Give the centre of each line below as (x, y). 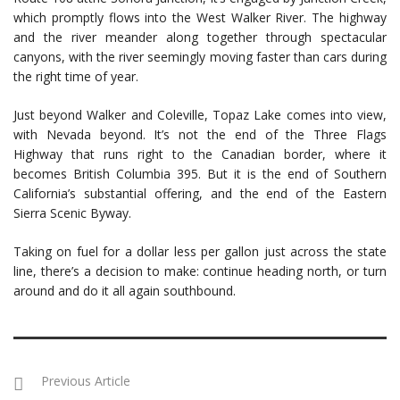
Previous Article (86, 381)
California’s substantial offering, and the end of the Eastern (200, 194)
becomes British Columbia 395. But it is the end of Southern (200, 174)
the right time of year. (76, 77)
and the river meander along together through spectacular (200, 37)
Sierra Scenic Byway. (72, 213)
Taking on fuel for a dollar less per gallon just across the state (200, 252)
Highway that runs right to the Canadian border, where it (200, 154)
